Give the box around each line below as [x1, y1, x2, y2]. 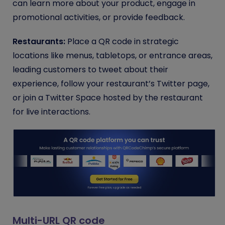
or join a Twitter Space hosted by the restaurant [13, 91, 203, 103]
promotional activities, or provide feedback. [13, 11, 185, 23]
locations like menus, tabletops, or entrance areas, [13, 49, 212, 61]
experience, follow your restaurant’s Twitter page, [13, 77, 209, 89]
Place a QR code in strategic [65, 35, 179, 47]
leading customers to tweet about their [13, 63, 168, 75]
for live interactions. [13, 105, 90, 118]
